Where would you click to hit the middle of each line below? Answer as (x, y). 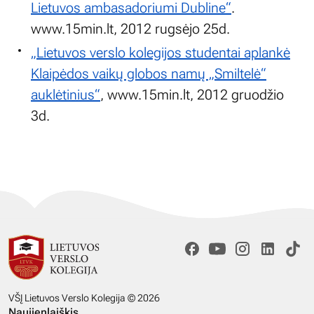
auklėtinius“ (66, 95)
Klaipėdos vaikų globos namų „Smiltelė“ (149, 74)
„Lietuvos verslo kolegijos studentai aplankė (161, 53)
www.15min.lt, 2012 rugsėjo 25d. (130, 29)
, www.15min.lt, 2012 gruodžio (192, 95)
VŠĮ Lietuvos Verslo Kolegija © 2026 (84, 298)
